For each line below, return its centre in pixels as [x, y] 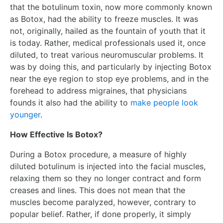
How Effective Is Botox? [56, 134]
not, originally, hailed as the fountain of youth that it [108, 31]
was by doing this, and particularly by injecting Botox [111, 67]
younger [25, 114]
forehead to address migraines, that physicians [98, 91]
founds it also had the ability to [70, 103]
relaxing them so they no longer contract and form [106, 178]
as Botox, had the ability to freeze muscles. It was [104, 19]
